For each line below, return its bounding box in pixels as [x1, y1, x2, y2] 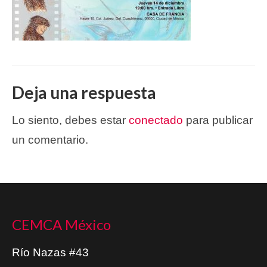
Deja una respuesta [12, 82, 156, 103]
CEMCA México [12, 216, 111, 234]
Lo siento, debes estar [12, 114, 129, 127]
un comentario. [12, 133, 88, 147]
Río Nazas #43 [12, 246, 89, 259]
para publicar [183, 114, 253, 127]
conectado [129, 114, 183, 127]
